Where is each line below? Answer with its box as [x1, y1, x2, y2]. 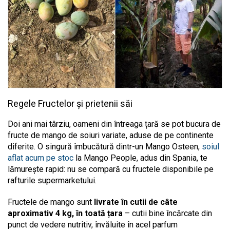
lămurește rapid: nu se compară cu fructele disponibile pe [8, 164, 214, 175]
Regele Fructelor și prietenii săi [8, 98, 132, 109]
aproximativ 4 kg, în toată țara [8, 208, 123, 219]
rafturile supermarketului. [8, 176, 99, 186]
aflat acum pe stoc [8, 153, 73, 163]
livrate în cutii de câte [94, 197, 178, 207]
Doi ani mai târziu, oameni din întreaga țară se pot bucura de [8, 119, 221, 129]
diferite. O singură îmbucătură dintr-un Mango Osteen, [8, 142, 202, 152]
